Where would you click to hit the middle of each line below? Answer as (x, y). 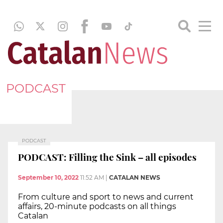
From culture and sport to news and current (106, 197)
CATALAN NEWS (135, 178)
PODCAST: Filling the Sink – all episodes (107, 157)
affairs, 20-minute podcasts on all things (97, 207)
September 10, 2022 (48, 178)
